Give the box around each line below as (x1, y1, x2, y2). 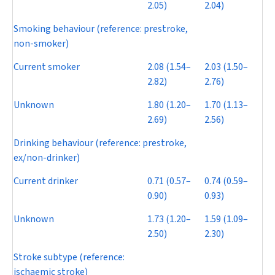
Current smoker (14, 60, 80, 74)
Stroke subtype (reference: (14, 250, 125, 264)
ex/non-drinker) (14, 151, 80, 165)
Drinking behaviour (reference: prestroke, (14, 136, 187, 150)
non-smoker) (14, 37, 69, 50)
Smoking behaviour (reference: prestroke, (14, 22, 188, 36)
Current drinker (14, 174, 78, 188)
